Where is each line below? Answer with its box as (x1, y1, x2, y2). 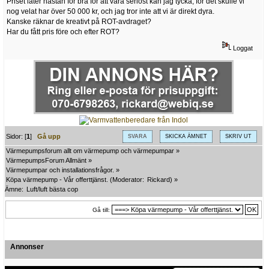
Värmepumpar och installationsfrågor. (6, 166, 114, 174)
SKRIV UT (225, 133, 252, 140)
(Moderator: (108, 175, 146, 183)
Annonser (10, 242, 44, 251)
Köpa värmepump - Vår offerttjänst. (6, 175, 108, 183)
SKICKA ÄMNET (165, 133, 207, 140)
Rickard (147, 175, 170, 183)
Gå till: (92, 207, 110, 214)
